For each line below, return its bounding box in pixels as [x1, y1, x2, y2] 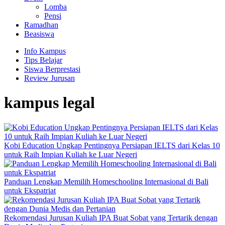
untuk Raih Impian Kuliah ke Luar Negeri [4, 150, 137, 159]
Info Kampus [24, 46, 66, 55]
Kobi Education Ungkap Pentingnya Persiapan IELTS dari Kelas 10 [4, 141, 220, 150]
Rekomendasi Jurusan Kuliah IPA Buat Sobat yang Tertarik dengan [4, 213, 217, 222]
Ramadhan [24, 20, 58, 29]
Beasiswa [24, 29, 54, 38]
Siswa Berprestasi [24, 64, 80, 73]
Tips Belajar [24, 55, 62, 64]
